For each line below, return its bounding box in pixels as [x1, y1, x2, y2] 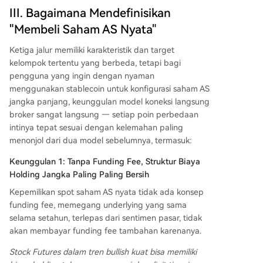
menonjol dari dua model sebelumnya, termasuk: [9, 136, 192, 146]
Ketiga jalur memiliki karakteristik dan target [9, 45, 174, 55]
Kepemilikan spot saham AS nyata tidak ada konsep [9, 187, 204, 197]
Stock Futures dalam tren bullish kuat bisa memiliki [9, 247, 197, 257]
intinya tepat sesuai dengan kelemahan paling [9, 123, 183, 133]
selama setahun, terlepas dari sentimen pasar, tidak [9, 213, 202, 223]
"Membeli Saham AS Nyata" [9, 22, 157, 37]
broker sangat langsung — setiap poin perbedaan [9, 110, 198, 120]
